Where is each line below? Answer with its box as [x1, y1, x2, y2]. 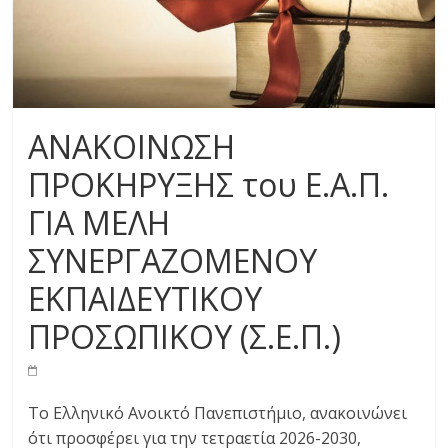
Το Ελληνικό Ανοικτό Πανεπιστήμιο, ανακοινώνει [28, 401, 408, 424]
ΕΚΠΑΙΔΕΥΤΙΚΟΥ [28, 276, 263, 320]
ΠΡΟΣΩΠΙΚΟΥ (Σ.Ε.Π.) [28, 314, 342, 358]
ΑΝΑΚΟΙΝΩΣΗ [28, 124, 236, 168]
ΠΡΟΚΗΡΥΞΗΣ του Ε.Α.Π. [28, 162, 390, 206]
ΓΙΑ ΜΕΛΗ [28, 200, 171, 244]
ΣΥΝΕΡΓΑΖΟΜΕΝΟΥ [28, 238, 318, 282]
